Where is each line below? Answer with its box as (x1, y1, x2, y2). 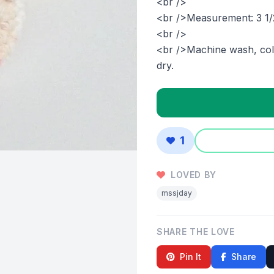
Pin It (180, 251, 201, 262)
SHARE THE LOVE (157, 226, 235, 237)
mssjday (161, 188, 192, 198)
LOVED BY (168, 169, 217, 180)
